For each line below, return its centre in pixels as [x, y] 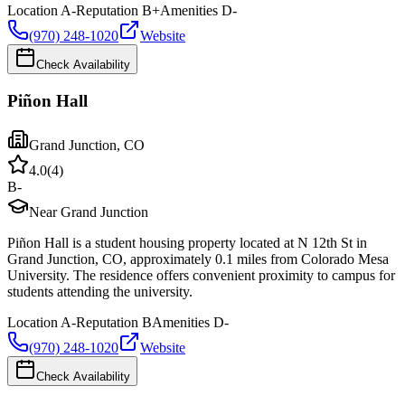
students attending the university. [100, 291]
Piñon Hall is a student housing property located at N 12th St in [187, 242]
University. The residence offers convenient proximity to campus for [201, 275]
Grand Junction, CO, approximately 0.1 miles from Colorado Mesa [198, 259]
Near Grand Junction [89, 212]
